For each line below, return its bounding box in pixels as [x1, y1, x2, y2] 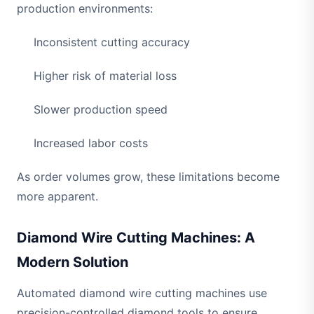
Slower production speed [34, 102, 168, 117]
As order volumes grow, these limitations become [17, 170, 280, 184]
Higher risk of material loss [34, 69, 177, 83]
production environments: [17, 1, 153, 16]
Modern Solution [17, 254, 128, 271]
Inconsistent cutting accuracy [34, 35, 190, 50]
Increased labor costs [34, 136, 148, 151]
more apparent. [17, 189, 98, 204]
